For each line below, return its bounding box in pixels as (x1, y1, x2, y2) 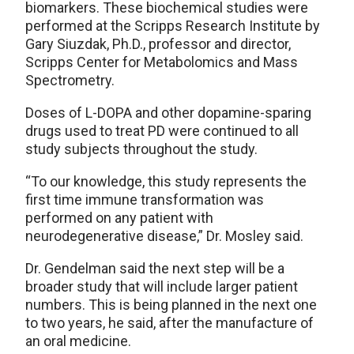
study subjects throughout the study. (25, 141, 258, 158)
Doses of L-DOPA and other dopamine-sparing (25, 104, 311, 122)
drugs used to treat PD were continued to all (25, 122, 299, 140)
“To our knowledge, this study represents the (25, 173, 307, 190)
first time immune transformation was (25, 191, 264, 209)
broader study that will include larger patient (25, 278, 298, 296)
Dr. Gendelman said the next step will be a (25, 260, 284, 277)
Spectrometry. (25, 72, 115, 89)
